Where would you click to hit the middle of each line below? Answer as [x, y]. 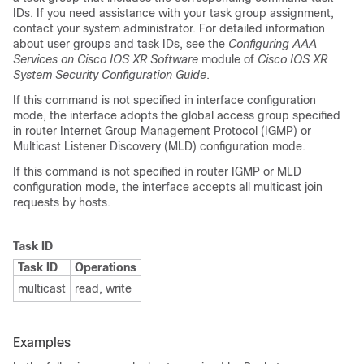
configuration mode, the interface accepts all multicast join [168, 187]
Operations [106, 267]
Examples [42, 343]
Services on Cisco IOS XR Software [107, 59]
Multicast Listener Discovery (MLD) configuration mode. [159, 146]
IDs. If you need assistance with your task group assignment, [173, 13]
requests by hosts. [62, 202]
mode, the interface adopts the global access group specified [177, 115]
